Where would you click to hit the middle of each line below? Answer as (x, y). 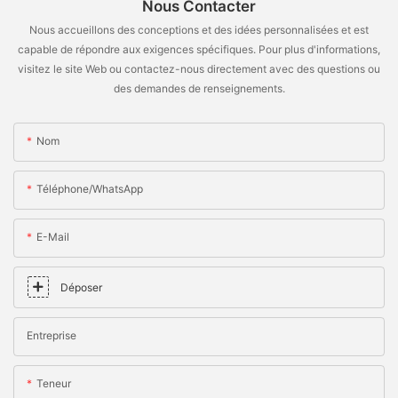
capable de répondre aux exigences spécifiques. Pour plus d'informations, (199, 49)
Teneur (54, 384)
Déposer (81, 288)
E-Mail (53, 237)
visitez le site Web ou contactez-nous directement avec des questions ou (199, 68)
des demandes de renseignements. (199, 88)
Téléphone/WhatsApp (90, 189)
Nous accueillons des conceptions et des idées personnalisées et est (199, 29)
